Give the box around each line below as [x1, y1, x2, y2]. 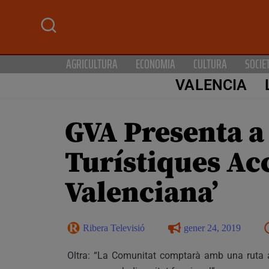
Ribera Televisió [83, 222, 145, 233]
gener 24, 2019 [184, 222, 241, 233]
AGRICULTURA [66, 53, 118, 74]
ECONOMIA [136, 53, 175, 74]
